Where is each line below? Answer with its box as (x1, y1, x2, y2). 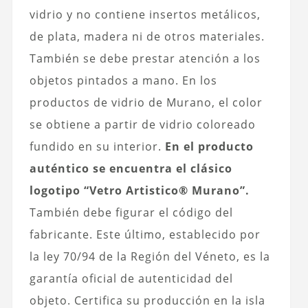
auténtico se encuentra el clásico (29, 161, 232, 177)
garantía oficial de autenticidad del (29, 271, 233, 287)
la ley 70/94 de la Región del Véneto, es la (29, 249, 270, 265)
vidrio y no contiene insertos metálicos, (29, 7, 261, 23)
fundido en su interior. (29, 139, 165, 155)
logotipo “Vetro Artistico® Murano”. (29, 183, 250, 199)
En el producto (164, 139, 254, 155)
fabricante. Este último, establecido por (29, 227, 261, 243)
